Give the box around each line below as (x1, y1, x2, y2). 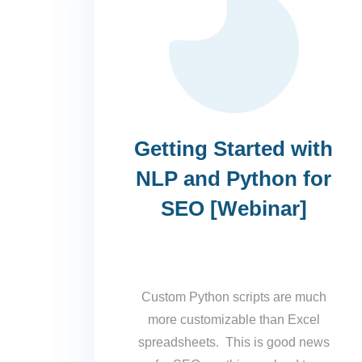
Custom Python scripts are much (141, 289, 326, 304)
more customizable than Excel (147, 312, 320, 326)
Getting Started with (134, 136, 334, 161)
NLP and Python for (136, 166, 332, 191)
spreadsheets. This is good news (137, 335, 330, 349)
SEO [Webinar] (160, 196, 307, 221)
